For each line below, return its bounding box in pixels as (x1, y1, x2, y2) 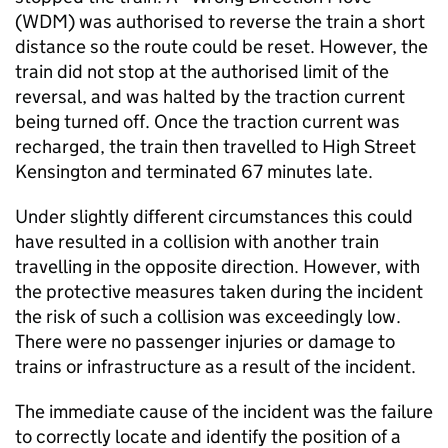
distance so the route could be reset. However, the (15, 35, 428, 58)
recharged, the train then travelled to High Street (15, 135, 416, 158)
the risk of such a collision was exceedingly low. (15, 305, 401, 328)
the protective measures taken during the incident (15, 280, 423, 303)
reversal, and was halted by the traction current (15, 85, 405, 108)
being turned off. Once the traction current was (15, 110, 400, 133)
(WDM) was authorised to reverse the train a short (15, 10, 425, 33)
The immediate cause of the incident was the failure (15, 400, 433, 423)
